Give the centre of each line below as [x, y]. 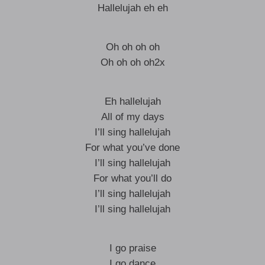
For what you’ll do [132, 178]
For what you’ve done [132, 148]
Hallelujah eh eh [132, 8]
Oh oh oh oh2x [132, 62]
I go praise [132, 248]
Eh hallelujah [132, 101]
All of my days [132, 117]
